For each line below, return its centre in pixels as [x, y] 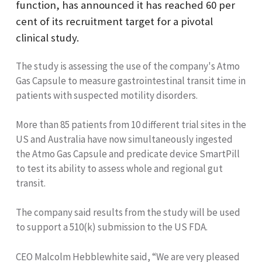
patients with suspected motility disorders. [107, 95]
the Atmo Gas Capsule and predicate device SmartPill [128, 154]
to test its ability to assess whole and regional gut [119, 168]
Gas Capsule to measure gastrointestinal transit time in [131, 80]
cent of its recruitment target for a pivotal [114, 22]
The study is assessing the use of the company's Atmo [128, 66]
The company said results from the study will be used [128, 213]
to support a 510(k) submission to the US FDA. [112, 227]
